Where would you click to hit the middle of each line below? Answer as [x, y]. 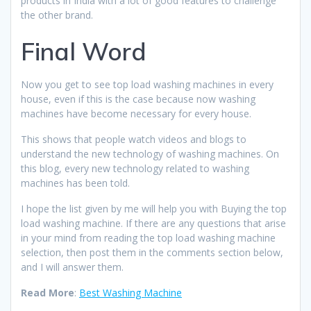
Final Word [84, 51]
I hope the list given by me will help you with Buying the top [154, 208]
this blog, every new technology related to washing [135, 168]
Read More [48, 292]
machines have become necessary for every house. [136, 113]
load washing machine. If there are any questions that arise [153, 223]
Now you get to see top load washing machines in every [147, 84]
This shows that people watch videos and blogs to [134, 139]
